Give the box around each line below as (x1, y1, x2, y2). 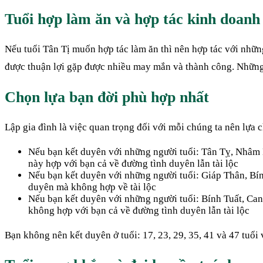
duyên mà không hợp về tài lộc (28, 181, 156, 193)
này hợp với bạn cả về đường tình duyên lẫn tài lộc (28, 157, 238, 169)
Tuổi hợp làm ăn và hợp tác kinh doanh (5, 11, 260, 28)
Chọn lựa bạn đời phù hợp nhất (5, 88, 209, 106)
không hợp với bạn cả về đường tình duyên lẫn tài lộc (28, 204, 249, 216)
